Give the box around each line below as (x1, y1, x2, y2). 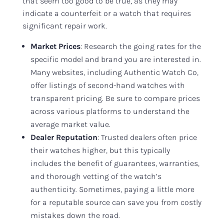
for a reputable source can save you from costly (30, 197, 201, 207)
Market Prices (30, 41, 80, 51)
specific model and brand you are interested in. (30, 54, 201, 64)
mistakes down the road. (30, 210, 120, 220)
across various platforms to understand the (30, 106, 189, 116)
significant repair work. (22, 20, 107, 30)
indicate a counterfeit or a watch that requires (22, 8, 191, 18)
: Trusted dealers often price (97, 132, 197, 142)
